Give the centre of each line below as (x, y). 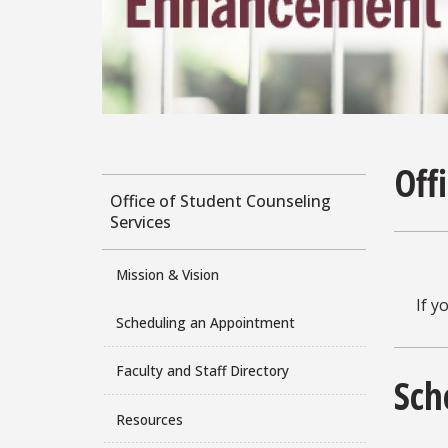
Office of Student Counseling (220, 201)
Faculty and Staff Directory (202, 371)
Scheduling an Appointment (205, 323)
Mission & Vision (167, 275)
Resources (149, 419)
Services (140, 222)
